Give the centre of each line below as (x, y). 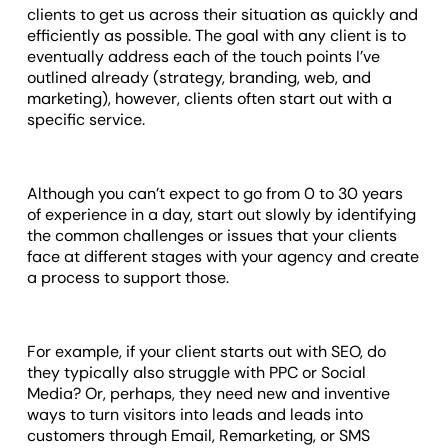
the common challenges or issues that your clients (212, 236)
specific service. (88, 120)
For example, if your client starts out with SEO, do (207, 352)
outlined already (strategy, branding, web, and (199, 78)
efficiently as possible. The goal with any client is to (217, 36)
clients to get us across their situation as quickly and (223, 15)
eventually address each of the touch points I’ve (204, 57)
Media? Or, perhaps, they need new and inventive (209, 394)
